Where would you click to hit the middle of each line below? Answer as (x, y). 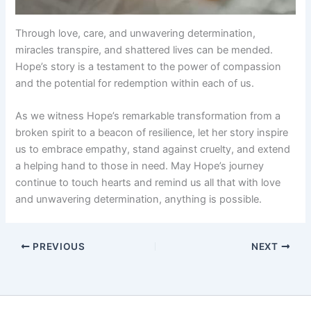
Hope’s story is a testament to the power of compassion (149, 66)
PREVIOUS (58, 246)
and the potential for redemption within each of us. (135, 83)
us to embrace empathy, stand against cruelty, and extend (153, 150)
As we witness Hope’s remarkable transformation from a (148, 116)
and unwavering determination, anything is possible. (139, 200)
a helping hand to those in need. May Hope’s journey (140, 166)
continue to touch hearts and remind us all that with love (148, 183)
